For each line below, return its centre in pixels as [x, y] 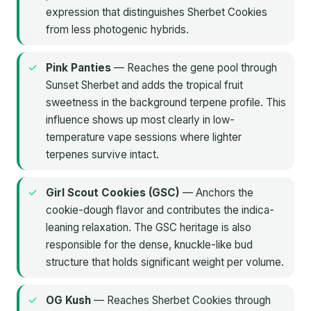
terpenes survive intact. [102, 155]
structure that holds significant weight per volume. [165, 262]
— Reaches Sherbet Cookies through [181, 301]
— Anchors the [217, 193]
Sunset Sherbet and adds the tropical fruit [144, 85]
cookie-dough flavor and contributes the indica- [160, 210]
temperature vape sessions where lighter [144, 137]
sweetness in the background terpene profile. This [166, 103]
